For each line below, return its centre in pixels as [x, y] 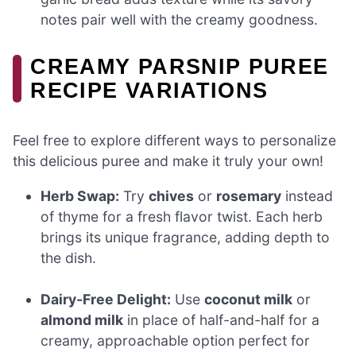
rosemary [249, 195]
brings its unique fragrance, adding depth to [186, 237]
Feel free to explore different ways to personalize [174, 141]
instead [308, 195]
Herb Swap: [80, 195]
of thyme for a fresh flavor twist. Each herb [182, 216]
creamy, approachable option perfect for [176, 341]
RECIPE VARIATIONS [149, 91]
